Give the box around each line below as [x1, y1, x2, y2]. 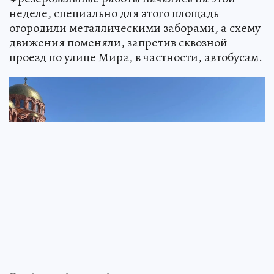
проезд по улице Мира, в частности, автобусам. [9, 48, 262, 65]
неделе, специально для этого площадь [9, 4, 219, 21]
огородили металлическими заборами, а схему [9, 19, 261, 36]
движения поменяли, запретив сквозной [9, 34, 228, 51]
